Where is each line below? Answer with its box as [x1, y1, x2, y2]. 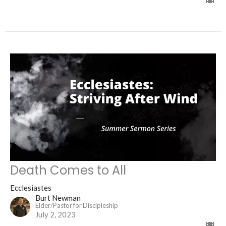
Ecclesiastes [10, 183, 51, 192]
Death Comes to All [10, 161, 126, 179]
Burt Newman [35, 193, 81, 202]
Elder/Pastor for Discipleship [35, 201, 118, 209]
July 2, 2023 [35, 209, 76, 219]
